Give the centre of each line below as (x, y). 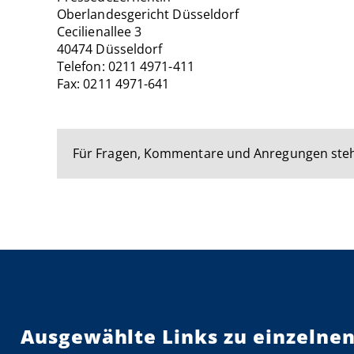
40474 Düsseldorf (110, 49)
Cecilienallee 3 (100, 31)
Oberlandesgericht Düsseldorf (148, 14)
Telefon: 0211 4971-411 (126, 66)
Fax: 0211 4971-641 (113, 83)
